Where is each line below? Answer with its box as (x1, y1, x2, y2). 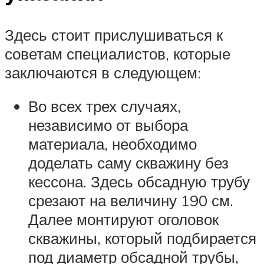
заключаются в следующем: (5, 62, 201, 82)
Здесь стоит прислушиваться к (5, 25, 223, 44)
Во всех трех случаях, (28, 97, 181, 116)
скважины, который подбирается (28, 229, 256, 248)
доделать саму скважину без (28, 153, 229, 173)
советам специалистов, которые (5, 44, 230, 63)
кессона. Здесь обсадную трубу (28, 172, 250, 192)
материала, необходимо (28, 134, 197, 154)
